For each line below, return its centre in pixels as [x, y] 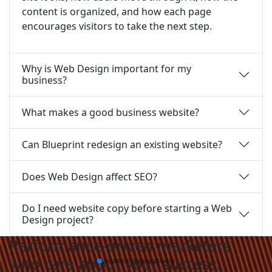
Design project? [58, 220]
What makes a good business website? [110, 112]
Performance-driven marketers [120, 245]
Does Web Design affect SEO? [90, 176]
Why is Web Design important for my [107, 69]
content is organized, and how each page [117, 12]
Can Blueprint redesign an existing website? [122, 144]
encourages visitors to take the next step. [117, 26]
